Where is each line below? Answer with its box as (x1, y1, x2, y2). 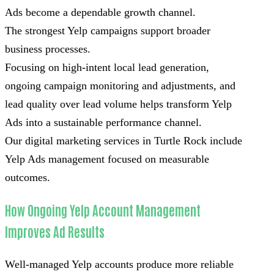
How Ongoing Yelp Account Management (5, 202, 201, 219)
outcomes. (5, 171, 50, 184)
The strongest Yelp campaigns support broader (5, 24, 210, 37)
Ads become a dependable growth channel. (5, 6, 196, 19)
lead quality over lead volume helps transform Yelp (5, 98, 232, 111)
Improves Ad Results (5, 223, 105, 240)
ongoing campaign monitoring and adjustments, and (5, 80, 235, 92)
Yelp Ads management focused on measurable (5, 153, 209, 166)
